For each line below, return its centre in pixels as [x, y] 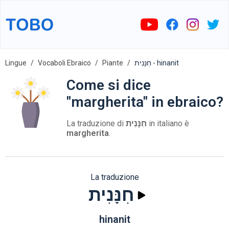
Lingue [16, 63]
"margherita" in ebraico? [145, 102]
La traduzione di [96, 123]
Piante [113, 63]
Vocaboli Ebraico [64, 63]
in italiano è [168, 123]
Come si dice [109, 85]
